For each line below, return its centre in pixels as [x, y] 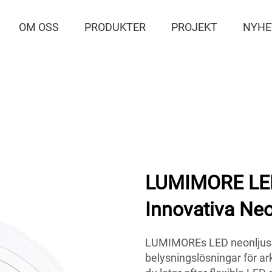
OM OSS [39, 27]
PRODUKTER [115, 27]
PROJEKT [195, 27]
